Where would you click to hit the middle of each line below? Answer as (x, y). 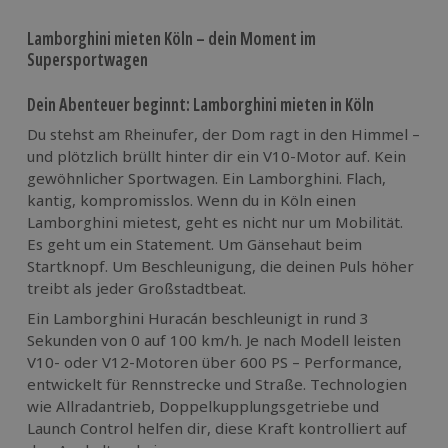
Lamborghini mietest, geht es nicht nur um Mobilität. (215, 222)
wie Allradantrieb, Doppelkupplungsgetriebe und (203, 406)
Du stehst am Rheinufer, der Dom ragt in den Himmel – (223, 134)
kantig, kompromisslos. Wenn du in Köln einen (191, 200)
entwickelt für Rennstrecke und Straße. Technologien (217, 384)
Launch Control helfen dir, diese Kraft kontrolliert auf (217, 428)
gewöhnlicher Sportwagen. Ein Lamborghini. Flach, (206, 178)
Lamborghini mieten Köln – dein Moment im (171, 39)
